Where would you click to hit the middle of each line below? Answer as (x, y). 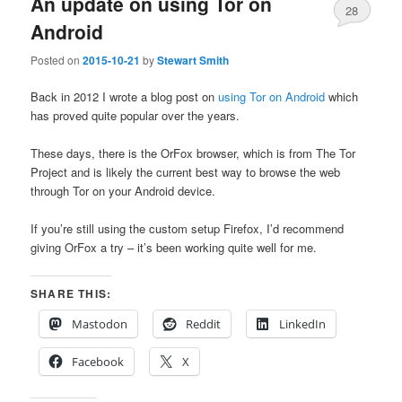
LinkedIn (303, 324)
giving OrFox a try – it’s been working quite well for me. (174, 248)
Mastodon (100, 324)
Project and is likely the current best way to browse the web (186, 171)
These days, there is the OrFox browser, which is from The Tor (193, 153)
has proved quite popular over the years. (135, 115)
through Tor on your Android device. (123, 190)
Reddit (204, 324)
